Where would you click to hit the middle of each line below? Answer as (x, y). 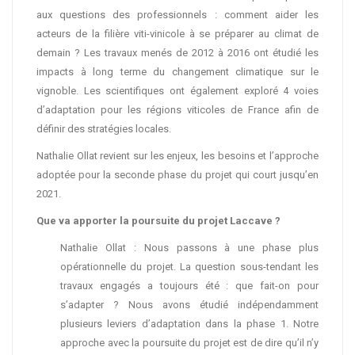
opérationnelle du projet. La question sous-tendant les (189, 267)
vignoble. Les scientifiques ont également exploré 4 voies (177, 91)
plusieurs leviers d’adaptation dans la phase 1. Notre (189, 324)
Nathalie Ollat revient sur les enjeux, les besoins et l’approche (177, 156)
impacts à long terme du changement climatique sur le (177, 72)
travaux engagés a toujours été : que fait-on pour (189, 286)
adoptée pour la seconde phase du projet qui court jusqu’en (177, 175)
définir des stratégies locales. (104, 129)
